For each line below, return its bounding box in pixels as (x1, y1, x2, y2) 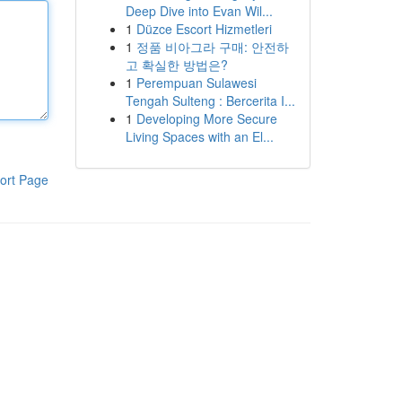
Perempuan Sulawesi (135, 74, 257, 92)
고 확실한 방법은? (125, 56, 228, 74)
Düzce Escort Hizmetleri (135, 20, 272, 38)
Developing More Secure (135, 109, 277, 127)
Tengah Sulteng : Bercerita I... (125, 92, 295, 109)
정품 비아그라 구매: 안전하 (135, 38, 289, 56)
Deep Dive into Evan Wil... (125, 2, 273, 20)
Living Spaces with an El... (125, 127, 274, 145)
